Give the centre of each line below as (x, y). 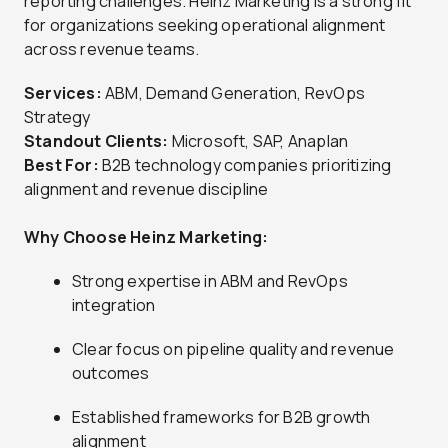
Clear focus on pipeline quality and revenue (233, 348)
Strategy (57, 116)
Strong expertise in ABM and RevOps (210, 280)
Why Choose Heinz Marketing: (146, 236)
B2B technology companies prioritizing (245, 164)
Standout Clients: (96, 140)
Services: (63, 92)
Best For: (61, 164)
